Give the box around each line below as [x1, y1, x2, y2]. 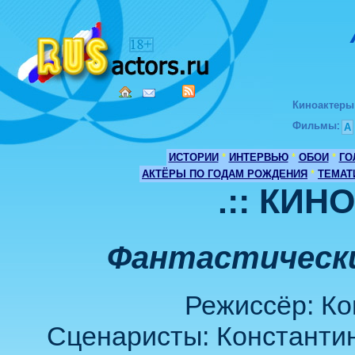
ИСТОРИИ [168, 151, 219, 163]
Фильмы [292, 120, 337, 132]
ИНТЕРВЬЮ [228, 151, 288, 163]
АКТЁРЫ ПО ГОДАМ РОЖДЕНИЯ [142, 168, 307, 180]
